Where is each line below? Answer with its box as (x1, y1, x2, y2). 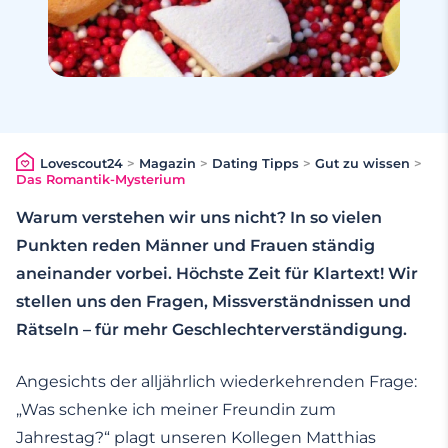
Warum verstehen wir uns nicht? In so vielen (16, 208, 382, 228)
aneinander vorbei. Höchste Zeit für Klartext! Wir (16, 264, 418, 284)
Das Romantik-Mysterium (16, 172, 185, 188)
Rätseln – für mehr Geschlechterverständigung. (16, 320, 407, 340)
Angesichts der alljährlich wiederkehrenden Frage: (16, 372, 417, 392)
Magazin (138, 156, 196, 172)
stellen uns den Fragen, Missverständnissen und (16, 292, 411, 312)
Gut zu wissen (314, 156, 410, 172)
